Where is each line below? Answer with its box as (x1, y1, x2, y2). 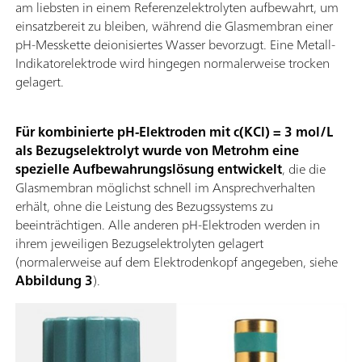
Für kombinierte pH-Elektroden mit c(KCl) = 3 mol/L (15, 120, 333, 144)
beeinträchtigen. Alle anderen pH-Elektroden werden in (15, 213, 320, 237)
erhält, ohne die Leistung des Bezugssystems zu (15, 195, 273, 218)
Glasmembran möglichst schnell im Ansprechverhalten (15, 176, 315, 200)
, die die (282, 158, 326, 181)
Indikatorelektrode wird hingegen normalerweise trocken (15, 52, 330, 75)
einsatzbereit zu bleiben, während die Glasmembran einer (15, 15, 333, 38)
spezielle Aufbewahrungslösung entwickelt (15, 158, 282, 181)
